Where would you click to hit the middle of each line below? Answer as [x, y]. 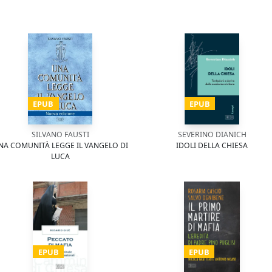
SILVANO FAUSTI [60, 134]
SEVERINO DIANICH [212, 134]
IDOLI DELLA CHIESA [212, 145]
